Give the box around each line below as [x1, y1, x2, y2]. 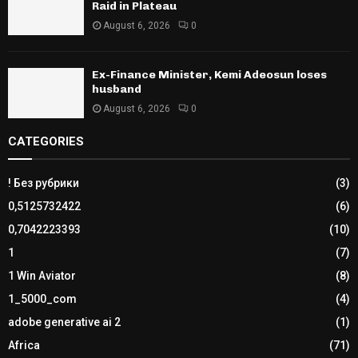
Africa [8, 339, 40, 352]
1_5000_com [8, 292, 77, 306]
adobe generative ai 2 [8, 316, 121, 329]
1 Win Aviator [8, 269, 76, 283]
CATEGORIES [8, 134, 84, 149]
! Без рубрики [8, 177, 79, 190]
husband [92, 82, 141, 97]
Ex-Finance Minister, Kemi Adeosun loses [92, 68, 327, 82]
